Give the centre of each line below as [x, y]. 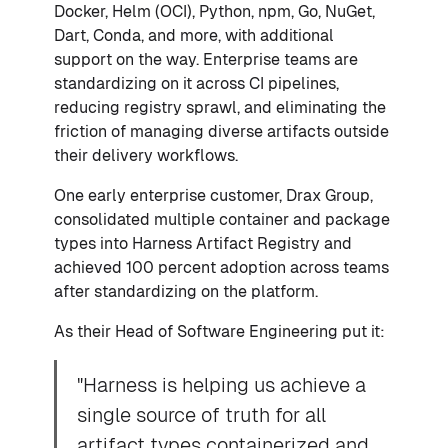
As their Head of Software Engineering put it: [219, 331]
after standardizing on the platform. [186, 291]
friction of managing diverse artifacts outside [221, 131]
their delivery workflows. [146, 155]
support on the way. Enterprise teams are [206, 59]
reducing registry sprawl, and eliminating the [220, 107]
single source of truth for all [201, 414]
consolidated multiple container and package [222, 219]
